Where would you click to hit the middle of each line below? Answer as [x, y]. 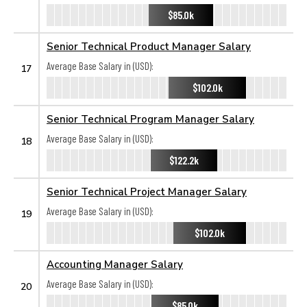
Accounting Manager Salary [115, 264]
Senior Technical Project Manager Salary [147, 191]
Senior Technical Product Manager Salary [149, 46]
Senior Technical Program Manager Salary [150, 119]
